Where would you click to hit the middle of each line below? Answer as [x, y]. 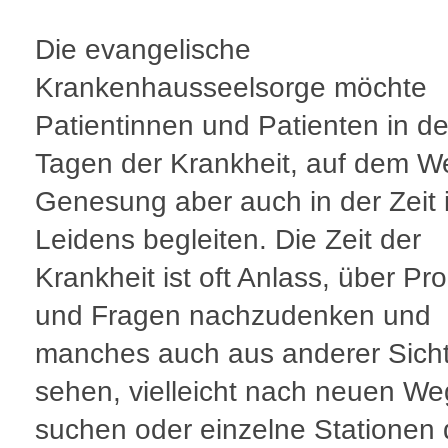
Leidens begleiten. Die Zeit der [228, 239]
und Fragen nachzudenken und [233, 315]
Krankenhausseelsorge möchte [231, 87]
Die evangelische [143, 49]
